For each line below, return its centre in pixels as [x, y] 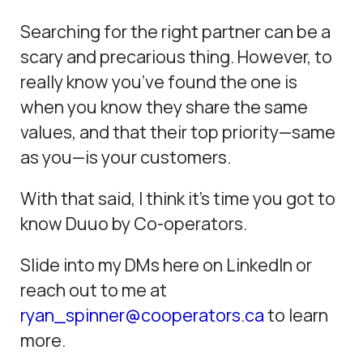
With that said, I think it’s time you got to [178, 199]
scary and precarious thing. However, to [177, 57]
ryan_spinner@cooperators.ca [143, 315]
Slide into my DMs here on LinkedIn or [167, 265]
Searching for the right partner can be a [176, 32]
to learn [297, 315]
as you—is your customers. [126, 157]
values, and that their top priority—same [178, 132]
